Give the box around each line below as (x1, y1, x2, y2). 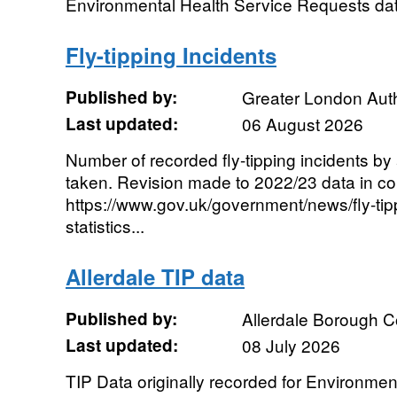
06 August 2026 (241, 112, 363, 136)
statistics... (65, 214, 144, 237)
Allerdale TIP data (65, 261, 245, 292)
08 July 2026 (241, 333, 340, 357)
